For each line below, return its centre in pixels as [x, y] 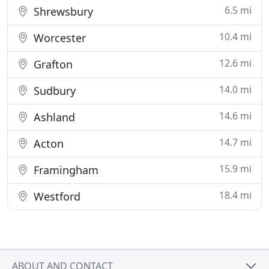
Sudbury [53, 91]
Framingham [65, 170]
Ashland [53, 117]
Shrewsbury [62, 11]
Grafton [52, 64]
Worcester [58, 38]
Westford [56, 196]
